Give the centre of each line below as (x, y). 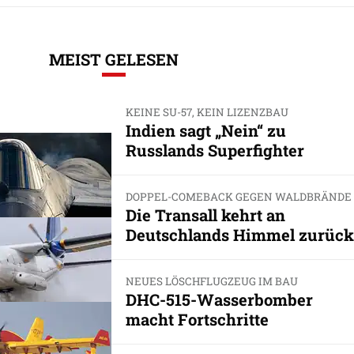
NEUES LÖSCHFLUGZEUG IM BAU (211, 282)
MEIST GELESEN (114, 59)
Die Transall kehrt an (205, 215)
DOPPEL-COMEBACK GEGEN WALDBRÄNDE (238, 196)
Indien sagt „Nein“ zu (205, 130)
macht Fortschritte (197, 320)
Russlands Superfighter (215, 150)
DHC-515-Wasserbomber (219, 300)
